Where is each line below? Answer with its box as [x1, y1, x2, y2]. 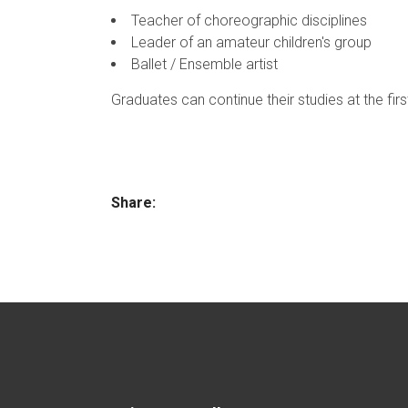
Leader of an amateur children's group [131, 33, 372, 51]
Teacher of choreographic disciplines [131, 11, 367, 29]
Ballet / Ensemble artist [131, 55, 278, 73]
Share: [111, 193, 156, 211]
